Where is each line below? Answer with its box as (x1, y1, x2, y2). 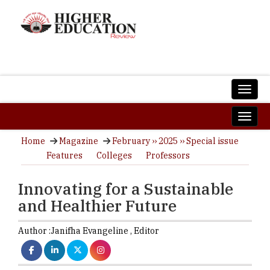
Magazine (59, 136, 98, 146)
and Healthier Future (18, 195, 177, 216)
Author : (18, 225, 51, 236)
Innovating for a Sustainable (18, 178, 233, 199)
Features (46, 150, 83, 161)
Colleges (96, 150, 132, 161)
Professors (146, 150, 190, 161)
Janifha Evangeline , (51, 225, 134, 236)
